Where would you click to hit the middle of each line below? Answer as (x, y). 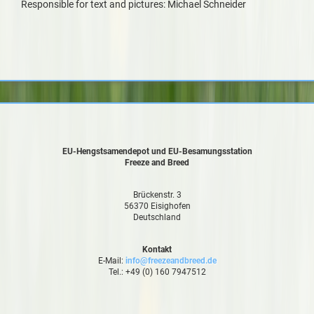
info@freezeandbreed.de (171, 261)
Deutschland (157, 218)
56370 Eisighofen (157, 206)
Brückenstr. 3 (157, 195)
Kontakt (157, 250)
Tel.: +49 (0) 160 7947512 (157, 272)
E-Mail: (111, 261)
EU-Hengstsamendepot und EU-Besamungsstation (157, 152)
